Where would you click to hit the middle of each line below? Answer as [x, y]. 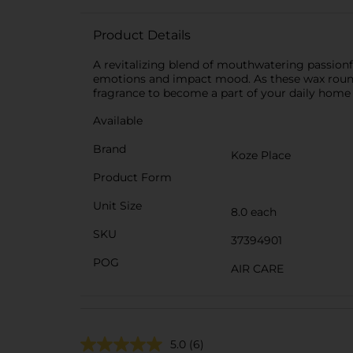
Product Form [132, 177]
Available [118, 121]
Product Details [142, 35]
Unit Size [117, 206]
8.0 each [254, 212]
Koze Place [261, 155]
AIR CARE [257, 269]
